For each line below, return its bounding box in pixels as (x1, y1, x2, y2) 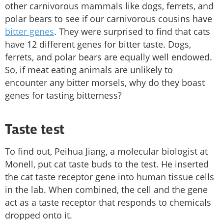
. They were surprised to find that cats (54, 26, 210, 38)
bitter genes (5, 26, 54, 38)
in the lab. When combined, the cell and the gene (5, 184, 208, 196)
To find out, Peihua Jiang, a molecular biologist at (5, 145, 208, 158)
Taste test (5, 124, 64, 138)
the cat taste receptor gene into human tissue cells (5, 171, 214, 183)
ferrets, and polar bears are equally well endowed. (5, 51, 212, 63)
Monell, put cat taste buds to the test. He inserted (5, 158, 209, 170)
